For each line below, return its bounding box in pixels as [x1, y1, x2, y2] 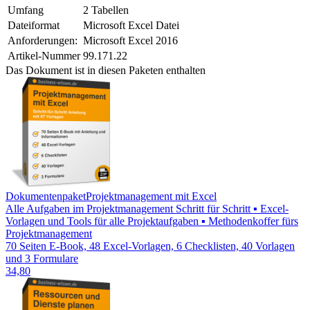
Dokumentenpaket [6, 190, 86, 203]
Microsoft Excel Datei [83, 19, 179, 32]
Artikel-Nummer [8, 50, 80, 62]
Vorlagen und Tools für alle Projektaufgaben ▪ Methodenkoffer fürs [6, 215, 298, 228]
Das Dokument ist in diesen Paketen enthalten [6, 64, 206, 77]
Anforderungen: [8, 35, 77, 47]
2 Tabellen [83, 4, 129, 17]
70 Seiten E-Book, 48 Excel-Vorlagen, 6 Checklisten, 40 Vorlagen [6, 240, 295, 253]
